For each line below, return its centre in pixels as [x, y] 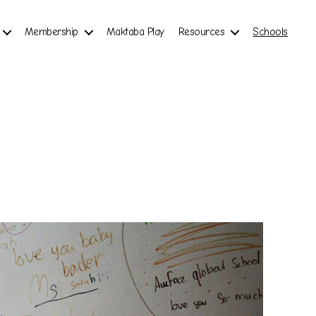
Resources [201, 31]
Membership [51, 31]
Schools [270, 31]
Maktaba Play [135, 31]
